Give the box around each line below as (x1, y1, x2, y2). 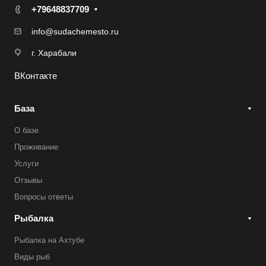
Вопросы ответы (14, 192, 73, 201)
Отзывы (14, 176, 42, 185)
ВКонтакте (14, 71, 57, 81)
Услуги (14, 159, 39, 168)
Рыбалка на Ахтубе (14, 236, 84, 245)
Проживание (14, 142, 58, 151)
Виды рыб (14, 252, 50, 261)
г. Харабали (31, 47, 77, 58)
